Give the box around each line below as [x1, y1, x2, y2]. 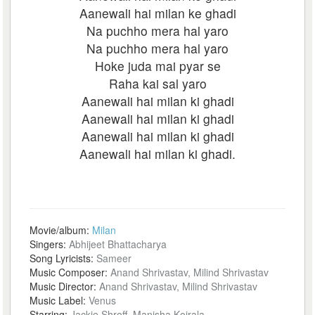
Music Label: [30, 293, 89, 307]
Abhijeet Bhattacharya [69, 237, 167, 251]
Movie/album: [30, 223, 93, 237]
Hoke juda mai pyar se [94, 57, 221, 75]
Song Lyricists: [30, 251, 97, 265]
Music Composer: [30, 265, 111, 279]
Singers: [30, 237, 70, 251]
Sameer [96, 251, 132, 265]
